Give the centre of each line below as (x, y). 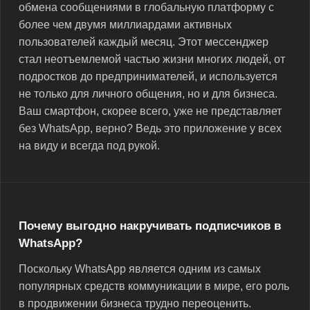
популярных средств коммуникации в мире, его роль (154, 286)
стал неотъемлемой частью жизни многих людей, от (152, 59)
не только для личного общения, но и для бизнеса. (148, 93)
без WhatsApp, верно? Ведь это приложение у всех (150, 128)
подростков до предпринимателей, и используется (148, 76)
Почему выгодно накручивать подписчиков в (150, 226)
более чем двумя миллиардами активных (125, 24)
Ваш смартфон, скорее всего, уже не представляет (150, 111)
